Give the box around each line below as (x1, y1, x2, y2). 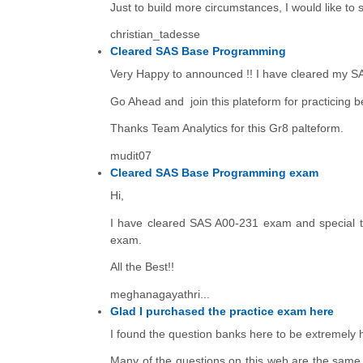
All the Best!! (110, 260, 174, 274)
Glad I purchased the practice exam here (110, 304, 334, 318)
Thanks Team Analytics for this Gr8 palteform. (110, 122, 347, 135)
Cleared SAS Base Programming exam (110, 165, 318, 179)
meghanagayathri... (110, 287, 210, 301)
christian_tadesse (110, 28, 200, 41)
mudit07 (110, 148, 152, 162)
